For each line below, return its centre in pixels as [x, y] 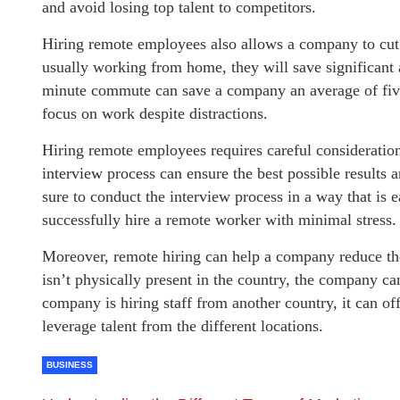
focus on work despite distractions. [155, 113]
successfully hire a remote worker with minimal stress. [219, 220]
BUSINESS [70, 365]
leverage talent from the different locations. [183, 326]
